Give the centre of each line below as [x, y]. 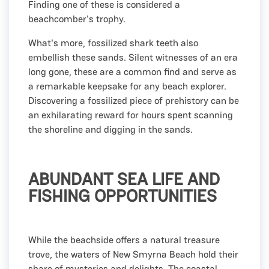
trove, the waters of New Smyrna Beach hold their [133, 254]
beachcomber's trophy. [77, 19]
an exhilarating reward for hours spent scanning [131, 115]
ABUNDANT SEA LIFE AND [124, 179]
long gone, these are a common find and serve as [132, 71]
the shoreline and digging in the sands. [110, 129]
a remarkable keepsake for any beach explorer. [127, 86]
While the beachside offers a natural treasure [124, 240]
